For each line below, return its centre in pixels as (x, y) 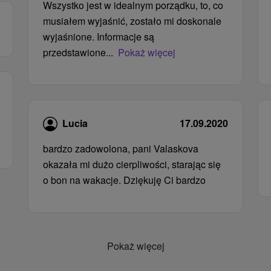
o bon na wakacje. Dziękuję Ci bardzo (124, 180)
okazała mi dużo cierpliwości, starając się (132, 164)
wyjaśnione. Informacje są (99, 37)
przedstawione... (78, 53)
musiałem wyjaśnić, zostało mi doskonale (132, 21)
